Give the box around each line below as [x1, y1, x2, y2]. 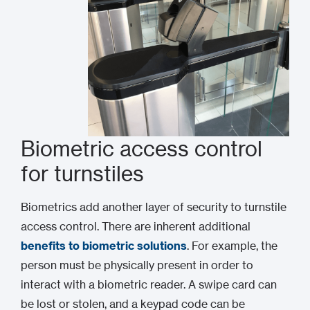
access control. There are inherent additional [21, 219, 250, 233]
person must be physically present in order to [21, 258, 253, 272]
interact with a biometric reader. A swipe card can [21, 277, 277, 291]
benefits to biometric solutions [21, 239, 187, 253]
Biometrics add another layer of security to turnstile [21, 200, 286, 214]
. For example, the [187, 239, 277, 253]
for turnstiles [21, 161, 144, 186]
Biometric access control [21, 136, 262, 161]
